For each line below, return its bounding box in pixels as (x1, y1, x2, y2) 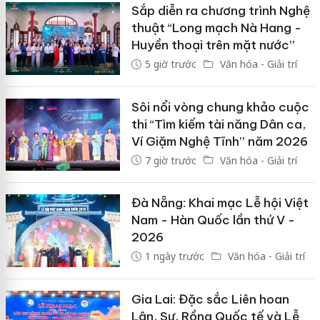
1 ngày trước (144, 249, 204, 264)
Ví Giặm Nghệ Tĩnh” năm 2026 (131, 133, 308, 149)
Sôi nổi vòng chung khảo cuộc (131, 99, 309, 115)
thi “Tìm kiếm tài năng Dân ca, (131, 116, 306, 132)
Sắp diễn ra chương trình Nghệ (131, 3, 310, 19)
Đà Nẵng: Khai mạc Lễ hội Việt (131, 195, 309, 211)
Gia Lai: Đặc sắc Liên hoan (131, 291, 289, 307)
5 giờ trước (144, 57, 196, 71)
